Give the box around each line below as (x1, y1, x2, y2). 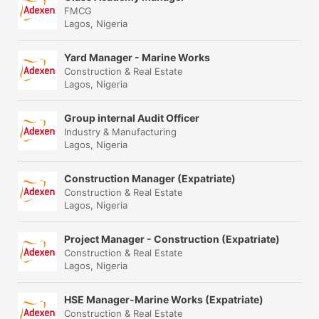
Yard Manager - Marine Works (64, 51, 210, 63)
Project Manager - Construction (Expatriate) (64, 232, 280, 245)
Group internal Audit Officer (64, 111, 199, 124)
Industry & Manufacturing (64, 125, 177, 137)
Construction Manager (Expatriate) (64, 172, 236, 184)
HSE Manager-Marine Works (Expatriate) (64, 293, 263, 305)
